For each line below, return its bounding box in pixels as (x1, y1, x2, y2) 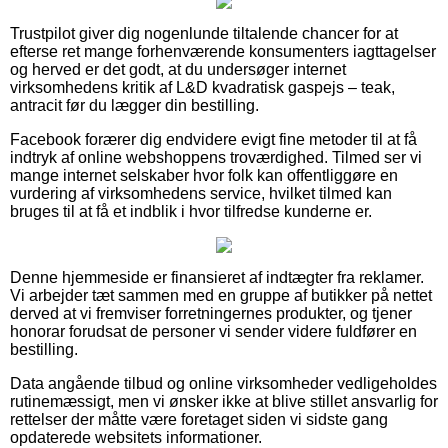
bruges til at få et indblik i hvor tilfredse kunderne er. (10, 202, 372, 220)
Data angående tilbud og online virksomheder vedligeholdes (10, 374, 437, 392)
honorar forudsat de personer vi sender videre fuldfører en (10, 322, 417, 340)
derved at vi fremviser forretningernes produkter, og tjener (10, 304, 412, 322)
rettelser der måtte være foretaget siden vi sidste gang (10, 410, 388, 428)
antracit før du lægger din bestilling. (10, 96, 259, 114)
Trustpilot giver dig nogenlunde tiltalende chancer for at (10, 24, 398, 42)
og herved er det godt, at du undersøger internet (10, 60, 346, 78)
